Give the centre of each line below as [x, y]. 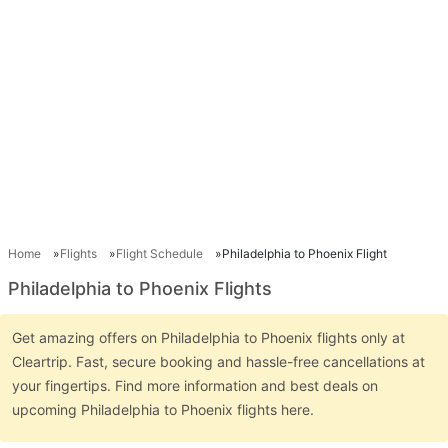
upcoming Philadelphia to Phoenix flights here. [165, 409]
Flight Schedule [159, 253]
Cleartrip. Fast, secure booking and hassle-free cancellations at [218, 361]
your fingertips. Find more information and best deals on [195, 385]
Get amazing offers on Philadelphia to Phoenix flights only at [208, 337]
